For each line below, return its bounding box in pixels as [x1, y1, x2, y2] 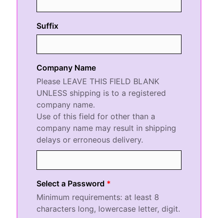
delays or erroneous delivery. [36, 134, 144, 145]
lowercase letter [98, 203, 158, 214]
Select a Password [36, 178, 105, 188]
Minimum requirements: [36, 192, 125, 202]
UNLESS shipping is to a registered [36, 88, 166, 98]
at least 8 [125, 192, 160, 202]
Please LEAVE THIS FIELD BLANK [36, 76, 160, 86]
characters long [36, 203, 94, 214]
